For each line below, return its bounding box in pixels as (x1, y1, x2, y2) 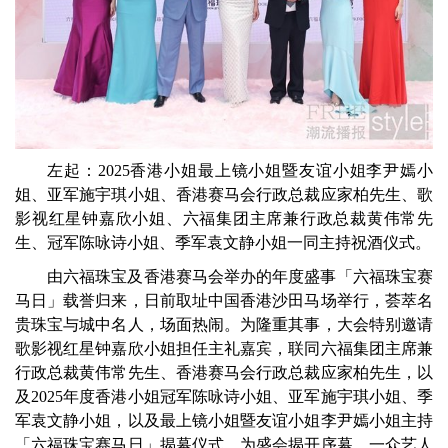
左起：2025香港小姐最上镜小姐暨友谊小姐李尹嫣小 (47, 162, 433, 180)
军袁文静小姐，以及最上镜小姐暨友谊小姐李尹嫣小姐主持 (15, 412, 433, 430)
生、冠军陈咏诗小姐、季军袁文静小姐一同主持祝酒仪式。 (15, 234, 431, 252)
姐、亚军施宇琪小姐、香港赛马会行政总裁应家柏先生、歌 (15, 186, 433, 204)
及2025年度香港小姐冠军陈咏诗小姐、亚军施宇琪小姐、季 (15, 388, 433, 406)
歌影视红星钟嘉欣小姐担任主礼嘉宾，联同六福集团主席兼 (15, 340, 433, 358)
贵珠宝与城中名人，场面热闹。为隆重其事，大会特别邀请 (15, 316, 433, 334)
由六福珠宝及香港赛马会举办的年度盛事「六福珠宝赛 (47, 268, 433, 286)
